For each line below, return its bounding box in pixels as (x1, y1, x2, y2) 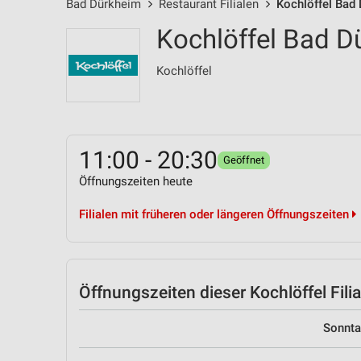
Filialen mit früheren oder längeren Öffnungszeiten (79, 207, 352, 222)
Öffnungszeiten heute (79, 174, 193, 189)
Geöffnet (223, 154, 264, 166)
